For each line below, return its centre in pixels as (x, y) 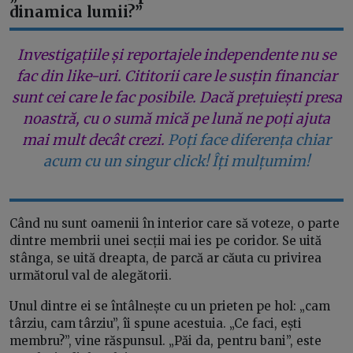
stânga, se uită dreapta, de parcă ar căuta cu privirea (165, 258)
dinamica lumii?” (76, 12)
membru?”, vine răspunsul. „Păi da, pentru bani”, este (165, 340)
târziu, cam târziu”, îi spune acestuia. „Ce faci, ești (156, 323)
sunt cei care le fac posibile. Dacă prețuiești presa (176, 97)
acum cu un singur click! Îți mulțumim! (176, 161)
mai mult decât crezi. (93, 139)
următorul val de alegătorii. (92, 275)
